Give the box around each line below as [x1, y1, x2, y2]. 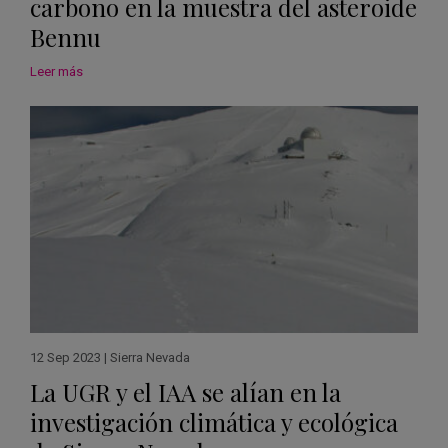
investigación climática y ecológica [30, 405, 398, 438]
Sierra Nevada [110, 349, 190, 365]
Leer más [30, 63, 83, 79]
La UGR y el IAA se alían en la [30, 375, 341, 408]
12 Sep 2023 [30, 349, 101, 365]
